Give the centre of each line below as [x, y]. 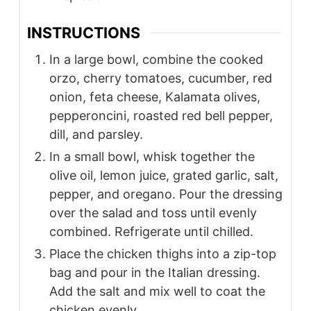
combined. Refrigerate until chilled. [151, 232]
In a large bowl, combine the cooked [156, 60]
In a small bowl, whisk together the [152, 157]
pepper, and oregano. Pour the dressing [166, 194]
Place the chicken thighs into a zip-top [163, 254]
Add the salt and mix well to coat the [157, 292]
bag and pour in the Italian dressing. [155, 273]
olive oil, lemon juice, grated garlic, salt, [164, 176]
